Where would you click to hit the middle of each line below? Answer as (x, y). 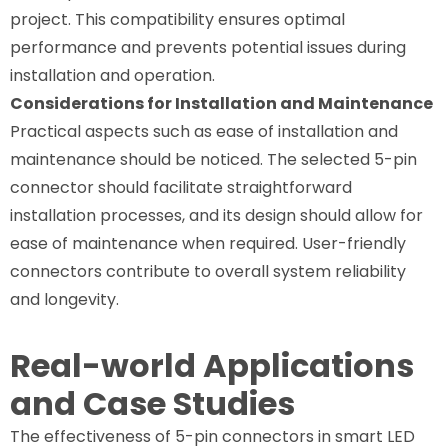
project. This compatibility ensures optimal (177, 19)
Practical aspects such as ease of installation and (204, 131)
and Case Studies (152, 403)
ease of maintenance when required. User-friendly (208, 243)
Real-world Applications (212, 365)
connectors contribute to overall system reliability (208, 271)
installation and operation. (112, 75)
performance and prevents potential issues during (208, 47)
